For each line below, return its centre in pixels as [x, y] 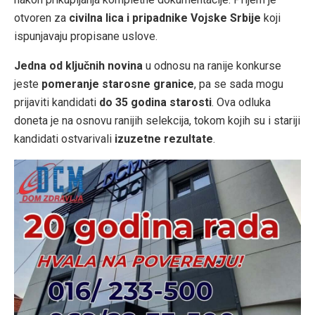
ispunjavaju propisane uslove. [86, 36]
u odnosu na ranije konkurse [212, 66]
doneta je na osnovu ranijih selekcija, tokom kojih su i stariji [157, 121]
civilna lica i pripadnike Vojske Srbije [165, 18]
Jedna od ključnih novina [78, 66]
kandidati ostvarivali [64, 139]
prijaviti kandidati [57, 102]
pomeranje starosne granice [118, 84]
